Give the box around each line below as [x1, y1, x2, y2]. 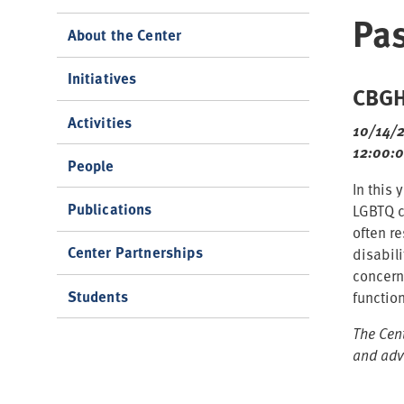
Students [67, 284, 128, 308]
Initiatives [67, 67, 137, 90]
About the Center [67, 23, 182, 46]
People [67, 153, 115, 177]
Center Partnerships [67, 241, 203, 264]
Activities [67, 110, 133, 133]
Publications [67, 197, 152, 221]
